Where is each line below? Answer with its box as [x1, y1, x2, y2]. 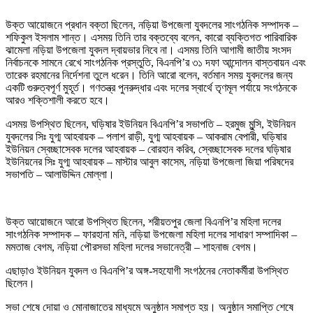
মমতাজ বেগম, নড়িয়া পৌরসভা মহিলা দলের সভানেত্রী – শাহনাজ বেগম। [6, 240, 258, 253]
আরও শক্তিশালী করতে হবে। [6, 94, 110, 106]
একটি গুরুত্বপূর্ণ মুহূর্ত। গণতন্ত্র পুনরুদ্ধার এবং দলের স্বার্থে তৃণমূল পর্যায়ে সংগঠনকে [6, 81, 297, 94]
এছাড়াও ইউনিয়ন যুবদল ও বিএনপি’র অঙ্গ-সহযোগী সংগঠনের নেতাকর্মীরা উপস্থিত [6, 264, 289, 277]
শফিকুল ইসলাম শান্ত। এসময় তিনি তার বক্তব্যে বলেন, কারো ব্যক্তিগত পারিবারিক [6, 31, 297, 43]
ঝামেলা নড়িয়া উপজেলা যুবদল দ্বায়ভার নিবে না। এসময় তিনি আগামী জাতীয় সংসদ [6, 43, 291, 56]
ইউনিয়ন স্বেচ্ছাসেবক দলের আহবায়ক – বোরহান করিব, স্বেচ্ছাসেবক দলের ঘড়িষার [6, 143, 291, 155]
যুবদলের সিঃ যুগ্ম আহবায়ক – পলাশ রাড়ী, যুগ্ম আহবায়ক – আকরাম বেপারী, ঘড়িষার [6, 130, 286, 143]
